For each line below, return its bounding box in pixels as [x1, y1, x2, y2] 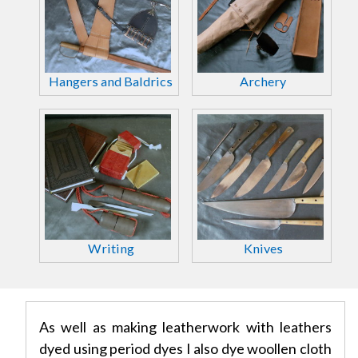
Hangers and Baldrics [49, 73, 173, 89]
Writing [87, 241, 134, 257]
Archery [240, 73, 287, 89]
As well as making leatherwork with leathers [39, 318, 332, 336]
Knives [243, 241, 283, 257]
